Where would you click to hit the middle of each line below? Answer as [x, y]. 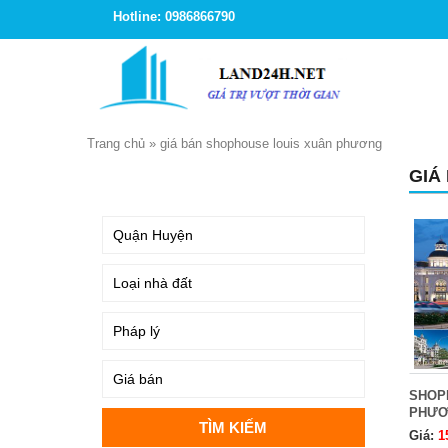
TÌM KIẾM [137, 179]
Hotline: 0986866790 [174, 16]
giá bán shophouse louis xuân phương [271, 143]
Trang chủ [116, 143]
